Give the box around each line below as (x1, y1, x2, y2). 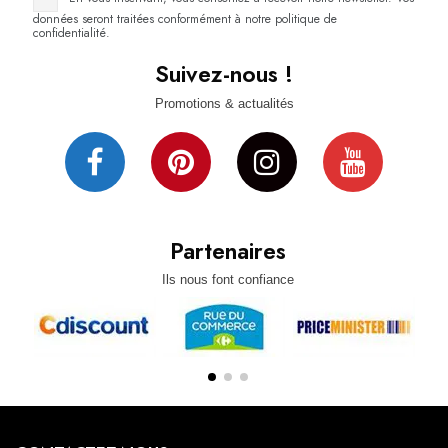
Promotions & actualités (154, 95, 294, 111)
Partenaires (169, 233, 286, 268)
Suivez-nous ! (155, 57, 293, 92)
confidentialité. (32, 23, 110, 42)
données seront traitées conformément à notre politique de (32, 9, 337, 28)
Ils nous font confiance (161, 272, 294, 288)
